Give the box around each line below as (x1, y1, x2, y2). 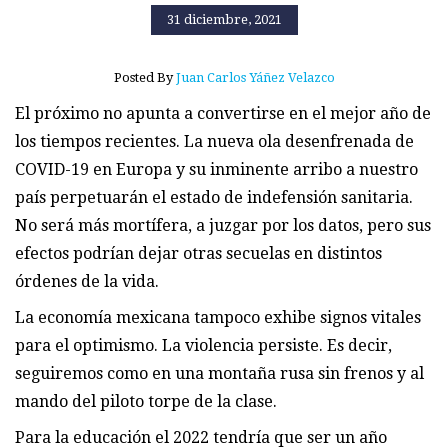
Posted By (113, 69, 176, 85)
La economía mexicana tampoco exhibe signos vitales (15, 307, 421, 327)
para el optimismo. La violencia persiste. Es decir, (15, 335, 392, 355)
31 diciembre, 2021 (166, 12, 282, 28)
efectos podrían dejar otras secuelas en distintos (15, 243, 382, 263)
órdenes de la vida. (15, 271, 159, 291)
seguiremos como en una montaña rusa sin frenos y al (15, 363, 424, 383)
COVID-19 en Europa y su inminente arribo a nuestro (15, 159, 418, 179)
